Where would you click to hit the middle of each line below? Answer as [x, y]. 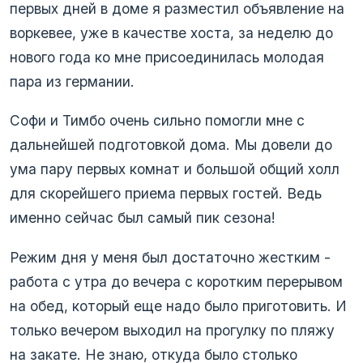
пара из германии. [72, 81]
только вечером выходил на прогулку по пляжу [172, 330]
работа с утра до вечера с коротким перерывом [176, 281]
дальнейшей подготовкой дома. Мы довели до [171, 145]
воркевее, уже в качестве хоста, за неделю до [171, 32]
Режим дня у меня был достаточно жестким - [170, 257]
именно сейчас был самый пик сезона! [143, 218]
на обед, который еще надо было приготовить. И [178, 305]
